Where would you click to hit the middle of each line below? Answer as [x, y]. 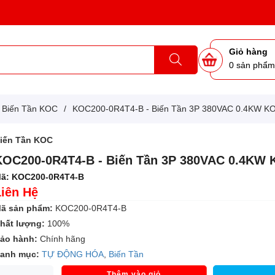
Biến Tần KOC [30, 108]
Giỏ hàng [249, 52]
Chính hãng [62, 238]
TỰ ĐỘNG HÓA [73, 254]
